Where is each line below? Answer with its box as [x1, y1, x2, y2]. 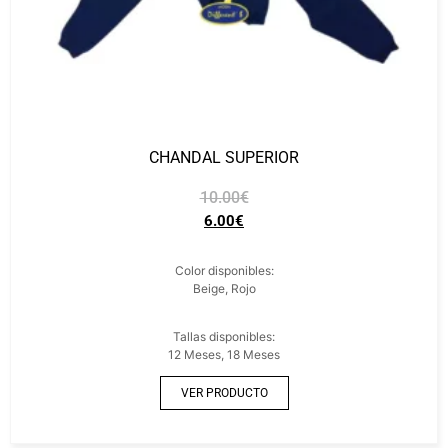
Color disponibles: [174, 263, 274, 278]
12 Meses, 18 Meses [168, 347, 280, 362]
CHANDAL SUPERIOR [149, 148, 299, 167]
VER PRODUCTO [180, 386, 268, 400]
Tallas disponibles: [173, 329, 275, 344]
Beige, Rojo [192, 281, 256, 296]
